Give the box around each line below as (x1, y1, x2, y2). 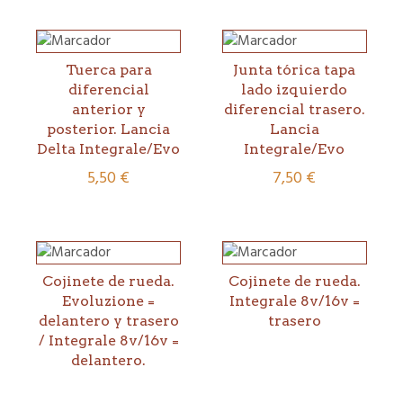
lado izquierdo (241, 81, 348, 99)
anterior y (71, 101, 146, 119)
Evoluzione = (62, 292, 156, 310)
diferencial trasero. (223, 101, 365, 119)
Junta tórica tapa (233, 61, 356, 79)
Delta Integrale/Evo (37, 140, 181, 158)
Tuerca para (65, 61, 152, 79)
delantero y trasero (38, 312, 179, 330)
